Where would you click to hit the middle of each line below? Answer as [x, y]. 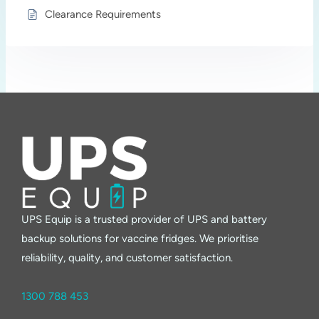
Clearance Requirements [103, 14]
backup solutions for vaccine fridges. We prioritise [140, 238]
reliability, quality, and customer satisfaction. [127, 257]
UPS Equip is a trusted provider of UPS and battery [144, 219]
